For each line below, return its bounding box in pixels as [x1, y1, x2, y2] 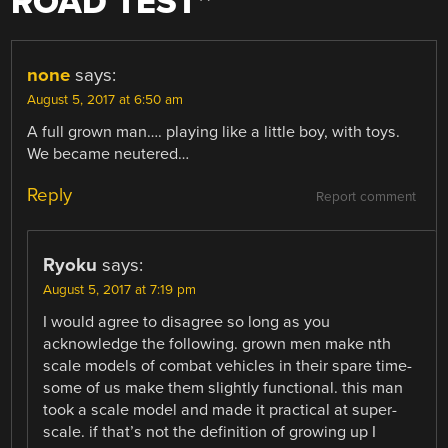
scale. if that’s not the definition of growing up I [43, 422, 377, 443]
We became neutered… [27, 144, 190, 165]
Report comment [315, 189, 416, 206]
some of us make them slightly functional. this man [43, 378, 404, 399]
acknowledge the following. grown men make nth [43, 334, 392, 355]
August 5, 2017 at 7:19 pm [43, 282, 197, 299]
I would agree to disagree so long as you [43, 312, 331, 333]
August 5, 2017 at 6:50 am [27, 92, 184, 109]
